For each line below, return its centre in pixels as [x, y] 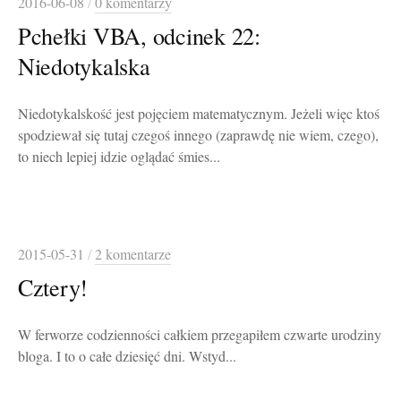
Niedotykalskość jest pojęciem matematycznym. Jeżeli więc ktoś [199, 114]
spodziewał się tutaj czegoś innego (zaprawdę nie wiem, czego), [198, 136]
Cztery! [53, 287]
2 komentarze [133, 255]
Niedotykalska [84, 66]
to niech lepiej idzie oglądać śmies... [119, 157]
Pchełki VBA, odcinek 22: [139, 36]
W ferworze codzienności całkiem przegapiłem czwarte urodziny [200, 335]
